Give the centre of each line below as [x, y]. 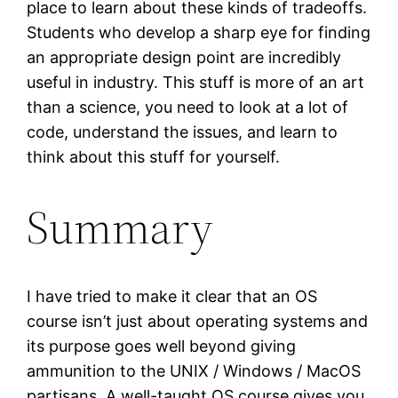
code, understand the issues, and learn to [183, 132]
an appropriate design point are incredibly [184, 58]
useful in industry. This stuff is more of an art [196, 83]
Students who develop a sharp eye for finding [199, 33]
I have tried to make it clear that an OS [172, 296]
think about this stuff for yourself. [154, 157]
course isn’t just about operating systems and [198, 321]
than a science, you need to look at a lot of [188, 107]
